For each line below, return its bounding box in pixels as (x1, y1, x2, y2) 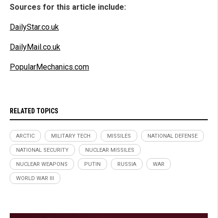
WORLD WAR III (16, 175, 54, 182)
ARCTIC (16, 132, 35, 139)
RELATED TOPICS (10, 107, 58, 115)
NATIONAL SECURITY (16, 146, 69, 153)
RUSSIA (117, 161, 136, 167)
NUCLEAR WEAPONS (16, 161, 68, 167)
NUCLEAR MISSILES (85, 146, 134, 153)
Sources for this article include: (10, 2, 126, 12)
